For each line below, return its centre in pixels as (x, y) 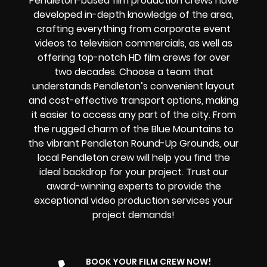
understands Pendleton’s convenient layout (133, 86)
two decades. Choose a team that (133, 72)
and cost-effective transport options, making (133, 101)
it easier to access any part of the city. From (133, 115)
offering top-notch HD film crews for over (133, 58)
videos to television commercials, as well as (133, 44)
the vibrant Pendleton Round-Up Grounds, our (133, 144)
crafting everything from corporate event (133, 29)
